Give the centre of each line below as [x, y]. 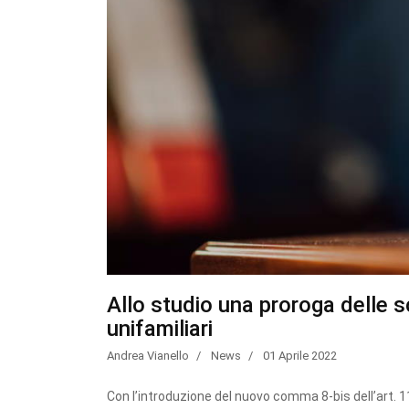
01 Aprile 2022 [300, 355]
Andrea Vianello [148, 355]
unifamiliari [160, 328]
